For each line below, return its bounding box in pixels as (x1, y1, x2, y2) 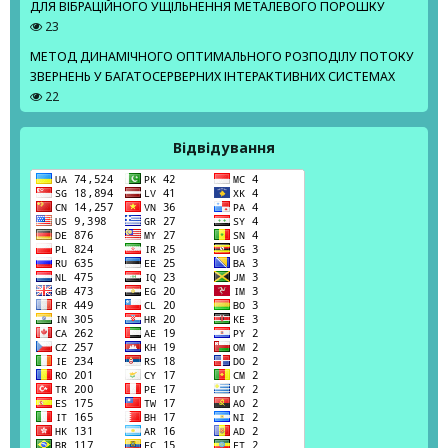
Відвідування (173, 138, 275, 158)
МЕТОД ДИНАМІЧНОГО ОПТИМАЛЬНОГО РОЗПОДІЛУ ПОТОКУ (30, 48, 414, 66)
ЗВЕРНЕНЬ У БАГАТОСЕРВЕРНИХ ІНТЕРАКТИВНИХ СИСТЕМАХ (30, 68, 395, 86)
